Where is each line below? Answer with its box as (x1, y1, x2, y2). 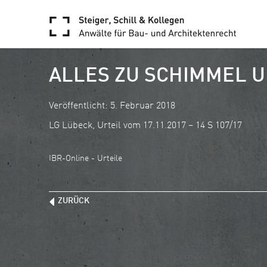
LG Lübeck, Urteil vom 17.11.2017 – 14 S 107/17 (49, 121, 243, 131)
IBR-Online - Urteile (49, 154, 123, 163)
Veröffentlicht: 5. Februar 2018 (49, 101, 176, 111)
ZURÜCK (58, 197, 90, 205)
